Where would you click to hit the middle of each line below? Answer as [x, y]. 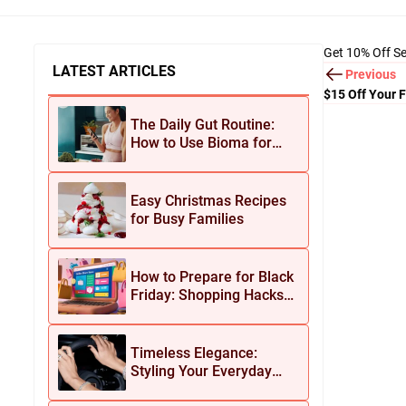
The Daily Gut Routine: [203, 125]
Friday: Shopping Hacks [207, 295]
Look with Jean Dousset [208, 389]
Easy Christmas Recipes [208, 201]
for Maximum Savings [202, 313]
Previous [371, 74]
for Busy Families [187, 219]
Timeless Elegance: [194, 353]
